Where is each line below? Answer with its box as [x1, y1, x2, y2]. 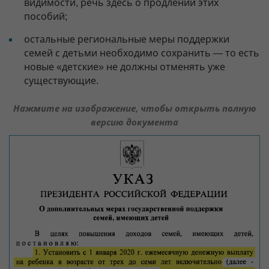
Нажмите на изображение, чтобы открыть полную [13, 103, 256, 113]
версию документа [91, 116, 178, 127]
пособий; [24, 11, 67, 22]
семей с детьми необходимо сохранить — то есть [24, 47, 259, 58]
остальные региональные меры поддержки [24, 34, 229, 44]
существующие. [24, 75, 98, 86]
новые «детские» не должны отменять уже [24, 61, 225, 72]
